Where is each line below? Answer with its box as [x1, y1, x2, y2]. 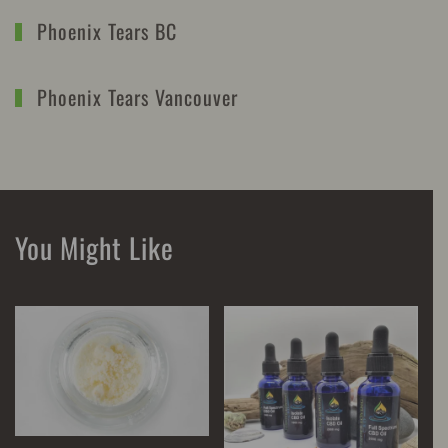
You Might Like [15, 226, 174, 268]
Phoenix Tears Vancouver [31, 81, 238, 112]
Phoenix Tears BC [31, 15, 177, 46]
